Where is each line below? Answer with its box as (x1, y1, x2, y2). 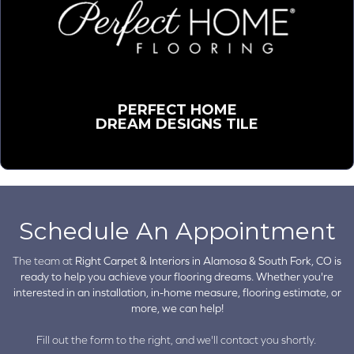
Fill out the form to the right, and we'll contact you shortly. (36, 333, 318, 347)
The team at (13, 254, 75, 268)
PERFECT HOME (117, 100, 237, 119)
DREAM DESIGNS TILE (96, 115, 258, 133)
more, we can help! (130, 302, 224, 315)
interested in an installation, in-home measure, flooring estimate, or (13, 286, 341, 299)
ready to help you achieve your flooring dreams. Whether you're (21, 270, 333, 284)
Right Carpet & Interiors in (75, 254, 203, 268)
